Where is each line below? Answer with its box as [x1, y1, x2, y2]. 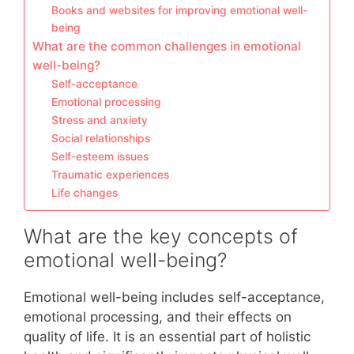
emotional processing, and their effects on [24, 309, 292, 325]
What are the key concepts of [24, 224, 298, 248]
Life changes [51, 186, 119, 199]
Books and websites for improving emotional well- [51, 4, 308, 17]
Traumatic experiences [51, 168, 170, 181]
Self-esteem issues [51, 150, 149, 163]
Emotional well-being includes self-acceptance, [24, 289, 325, 305]
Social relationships [51, 132, 151, 145]
